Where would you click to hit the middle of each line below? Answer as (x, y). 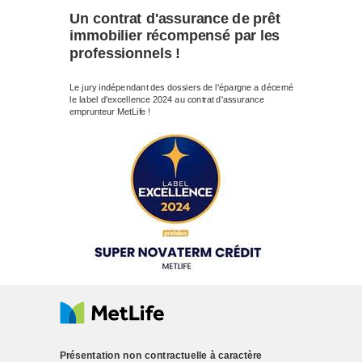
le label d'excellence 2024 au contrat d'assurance (167, 100)
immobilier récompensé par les (175, 36)
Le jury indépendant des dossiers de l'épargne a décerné (182, 88)
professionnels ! (125, 53)
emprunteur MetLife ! (110, 112)
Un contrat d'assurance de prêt (175, 19)
